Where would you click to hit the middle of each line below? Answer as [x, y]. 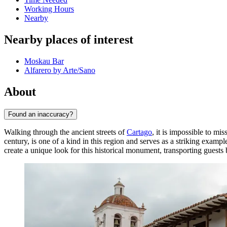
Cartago [139, 132]
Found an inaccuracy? [41, 114]
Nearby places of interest [69, 40]
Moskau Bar [44, 61]
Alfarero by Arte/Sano [60, 70]
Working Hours [49, 9]
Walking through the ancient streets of [65, 132]
